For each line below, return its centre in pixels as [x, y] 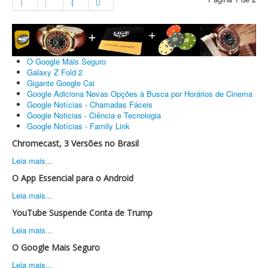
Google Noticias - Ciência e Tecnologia [94, 115]
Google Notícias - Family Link [78, 126]
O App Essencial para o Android [73, 178]
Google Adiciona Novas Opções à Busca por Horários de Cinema [140, 93]
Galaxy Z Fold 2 [55, 72]
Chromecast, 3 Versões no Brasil [75, 143]
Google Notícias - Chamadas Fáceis [90, 104]
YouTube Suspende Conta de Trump [82, 212]
